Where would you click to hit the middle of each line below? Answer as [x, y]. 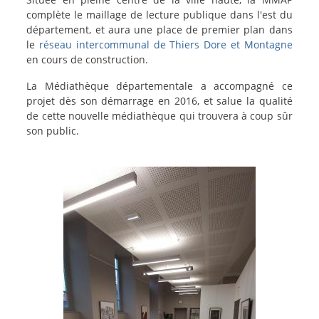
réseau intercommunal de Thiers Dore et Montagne [166, 45]
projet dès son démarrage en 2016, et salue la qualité [159, 101]
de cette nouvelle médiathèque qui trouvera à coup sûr [159, 116]
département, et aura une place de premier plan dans [159, 30]
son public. [54, 131]
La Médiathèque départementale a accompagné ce [159, 86]
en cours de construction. [88, 60]
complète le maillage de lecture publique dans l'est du [159, 15]
